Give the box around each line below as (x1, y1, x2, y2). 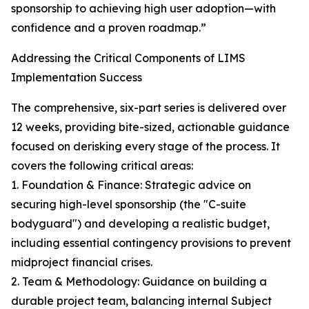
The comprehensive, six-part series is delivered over (11, 101, 286, 115)
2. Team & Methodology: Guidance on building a (11, 275, 267, 289)
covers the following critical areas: (11, 159, 193, 173)
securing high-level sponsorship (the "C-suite (11, 197, 246, 212)
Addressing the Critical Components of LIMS (11, 51, 246, 66)
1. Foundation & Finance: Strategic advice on (11, 178, 251, 192)
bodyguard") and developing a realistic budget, (11, 217, 270, 231)
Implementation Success (11, 70, 142, 85)
